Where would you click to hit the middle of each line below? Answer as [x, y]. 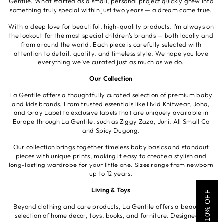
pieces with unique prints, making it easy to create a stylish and [111, 155]
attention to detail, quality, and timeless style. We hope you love [111, 53]
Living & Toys [111, 190]
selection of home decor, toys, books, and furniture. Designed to [111, 215]
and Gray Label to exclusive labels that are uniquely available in [111, 112]
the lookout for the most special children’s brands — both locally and [111, 35]
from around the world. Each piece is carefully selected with [111, 44]
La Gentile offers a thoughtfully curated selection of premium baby [111, 94]
